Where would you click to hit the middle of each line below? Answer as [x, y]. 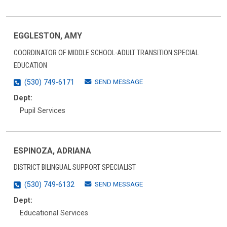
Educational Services [54, 213]
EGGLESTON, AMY [48, 36]
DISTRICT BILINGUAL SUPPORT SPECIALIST [75, 168]
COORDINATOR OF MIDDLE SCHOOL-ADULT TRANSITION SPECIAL [106, 53]
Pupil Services [43, 111]
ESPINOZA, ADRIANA [52, 150]
